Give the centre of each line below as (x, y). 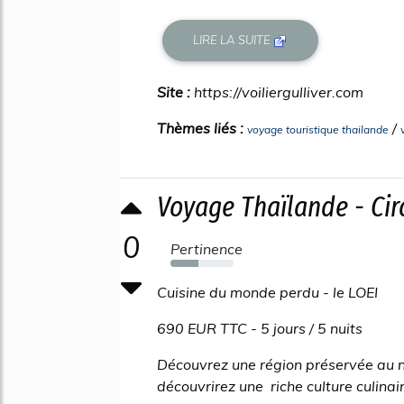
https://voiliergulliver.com (279, 92)
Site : (175, 92)
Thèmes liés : (202, 128)
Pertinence (207, 248)
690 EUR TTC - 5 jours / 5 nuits (260, 328)
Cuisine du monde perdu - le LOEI (267, 292)
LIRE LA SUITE (234, 40)
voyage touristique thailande (318, 129)
